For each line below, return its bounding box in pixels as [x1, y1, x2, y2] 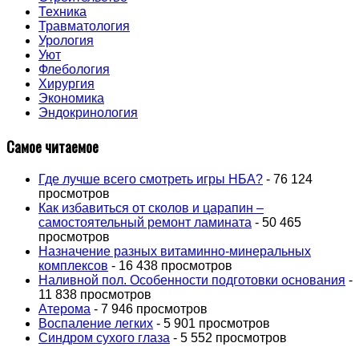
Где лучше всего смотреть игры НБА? [38, 171, 263, 186]
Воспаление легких [38, 316, 153, 330]
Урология [38, 34, 94, 48]
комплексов [38, 258, 108, 272]
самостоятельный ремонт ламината [38, 215, 252, 229]
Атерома [38, 301, 91, 316]
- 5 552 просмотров [170, 330, 287, 345]
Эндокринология [38, 106, 138, 120]
